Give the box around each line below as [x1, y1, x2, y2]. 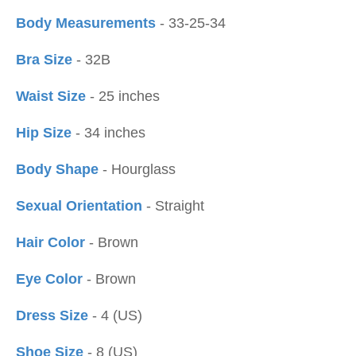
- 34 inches [75, 125, 145, 141]
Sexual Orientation [16, 198, 142, 214]
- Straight [142, 198, 204, 214]
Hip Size [16, 125, 75, 141]
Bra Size [16, 52, 72, 68]
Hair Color [16, 234, 85, 250]
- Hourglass [99, 161, 176, 177]
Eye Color [16, 271, 83, 287]
